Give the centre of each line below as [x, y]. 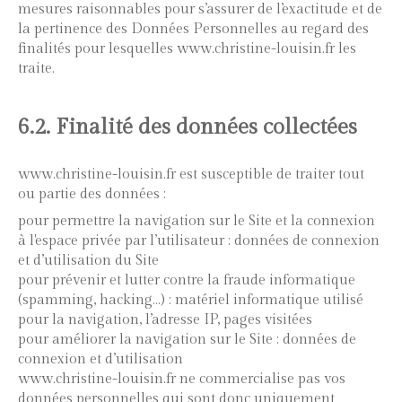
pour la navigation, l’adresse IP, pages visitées [165, 320]
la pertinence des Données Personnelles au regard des [193, 29]
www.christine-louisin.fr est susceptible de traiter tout [191, 175]
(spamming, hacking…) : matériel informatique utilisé [191, 300]
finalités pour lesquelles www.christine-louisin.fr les [187, 49]
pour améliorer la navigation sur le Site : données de [187, 340]
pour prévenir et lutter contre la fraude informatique [187, 280]
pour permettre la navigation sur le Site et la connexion [197, 221]
